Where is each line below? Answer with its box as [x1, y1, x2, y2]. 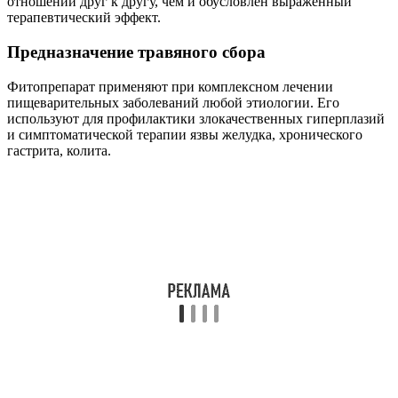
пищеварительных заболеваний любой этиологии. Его [7, 94, 339, 110]
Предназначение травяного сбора [7, 42, 266, 61]
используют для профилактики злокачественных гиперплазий [7, 110, 385, 126]
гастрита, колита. [7, 142, 111, 158]
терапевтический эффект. [7, 10, 161, 26]
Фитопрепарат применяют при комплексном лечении [7, 78, 333, 94]
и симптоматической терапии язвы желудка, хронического [7, 126, 362, 142]
